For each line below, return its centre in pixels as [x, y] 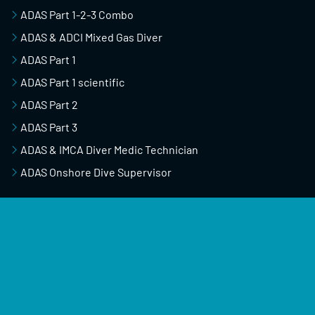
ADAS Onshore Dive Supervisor [96, 172]
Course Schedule [63, 257]
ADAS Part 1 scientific [72, 82]
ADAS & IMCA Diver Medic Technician [109, 149]
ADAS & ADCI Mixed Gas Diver [91, 37]
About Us [43, 280]
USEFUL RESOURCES [69, 223]
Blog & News [52, 302]
